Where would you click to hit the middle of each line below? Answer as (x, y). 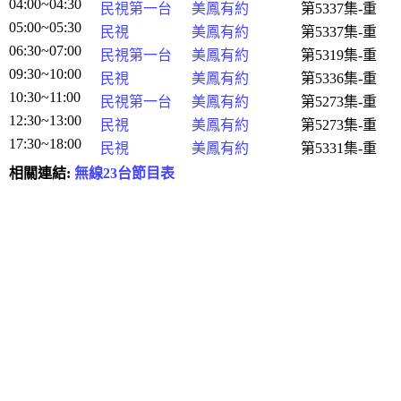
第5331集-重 (339, 148)
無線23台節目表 (124, 173)
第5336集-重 (339, 78)
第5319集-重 (339, 55)
